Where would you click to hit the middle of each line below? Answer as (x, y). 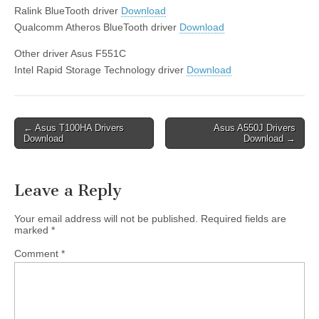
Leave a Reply (68, 190)
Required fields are (244, 218)
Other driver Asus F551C (70, 53)
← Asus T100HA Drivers (74, 127)
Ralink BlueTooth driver (68, 10)
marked (33, 230)
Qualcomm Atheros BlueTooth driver (97, 27)
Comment (38, 253)
